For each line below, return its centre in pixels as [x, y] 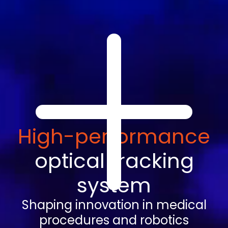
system [114, 186]
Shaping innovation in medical [114, 205]
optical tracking [114, 161]
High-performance [114, 137]
